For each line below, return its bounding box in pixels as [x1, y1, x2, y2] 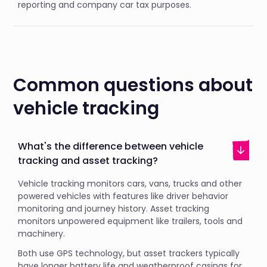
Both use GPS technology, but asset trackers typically [18, 247, 240, 259]
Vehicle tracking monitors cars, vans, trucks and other [18, 178, 243, 190]
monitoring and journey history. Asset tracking [18, 203, 210, 215]
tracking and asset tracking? [18, 154, 159, 167]
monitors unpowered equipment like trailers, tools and [18, 215, 243, 227]
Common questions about [13, 73, 253, 98]
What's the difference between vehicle [18, 139, 204, 153]
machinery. [18, 228, 70, 240]
